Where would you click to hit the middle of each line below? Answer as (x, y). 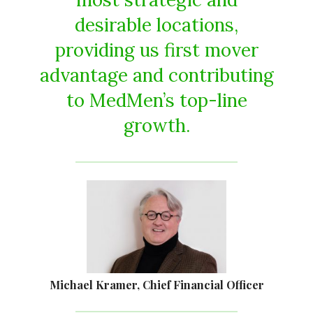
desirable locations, (156, 25)
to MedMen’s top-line (156, 101)
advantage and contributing (156, 75)
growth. (156, 126)
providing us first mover (156, 50)
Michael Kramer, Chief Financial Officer (156, 284)
